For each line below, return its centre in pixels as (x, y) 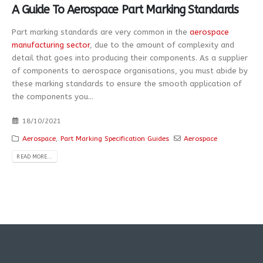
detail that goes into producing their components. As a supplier (130, 58)
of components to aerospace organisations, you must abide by (130, 71)
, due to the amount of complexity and (162, 45)
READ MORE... (35, 156)
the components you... (53, 97)
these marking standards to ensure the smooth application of (127, 84)
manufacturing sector (51, 45)
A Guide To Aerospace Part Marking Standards (125, 10)
